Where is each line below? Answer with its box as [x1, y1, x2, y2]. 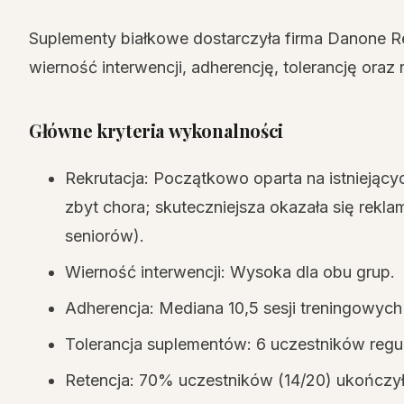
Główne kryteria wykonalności [29, 118, 283, 142]
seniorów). [65, 226, 144, 245]
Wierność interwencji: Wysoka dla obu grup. [65, 262, 395, 281]
